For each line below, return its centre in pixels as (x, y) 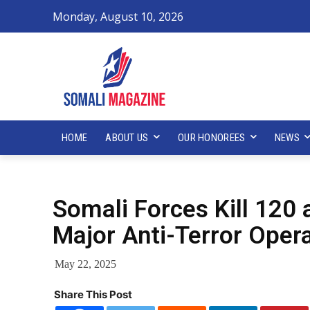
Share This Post (93, 294)
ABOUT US (127, 137)
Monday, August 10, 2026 (118, 17)
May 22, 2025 (85, 264)
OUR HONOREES (211, 137)
